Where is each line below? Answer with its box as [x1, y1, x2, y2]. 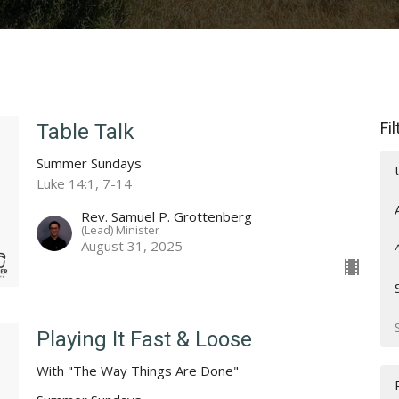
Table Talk [36, 119, 134, 145]
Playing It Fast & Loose [36, 327, 252, 353]
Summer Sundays [36, 154, 142, 173]
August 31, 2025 [80, 237, 183, 256]
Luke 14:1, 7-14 [36, 175, 132, 193]
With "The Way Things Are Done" [36, 362, 239, 380]
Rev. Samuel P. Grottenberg [80, 208, 252, 226]
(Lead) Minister [80, 222, 159, 239]
